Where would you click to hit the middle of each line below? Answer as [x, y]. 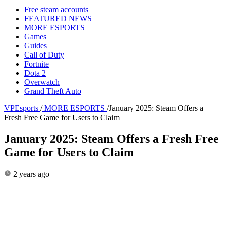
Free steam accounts [56, 9]
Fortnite [37, 64]
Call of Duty [44, 54]
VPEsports [21, 108]
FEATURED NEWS [58, 18]
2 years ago [30, 174]
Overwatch [42, 82]
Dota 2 [35, 73]
